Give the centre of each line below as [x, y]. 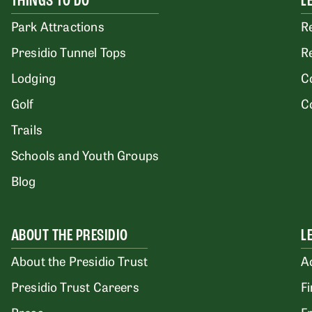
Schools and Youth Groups [85, 155]
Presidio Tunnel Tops [69, 52]
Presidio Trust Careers [75, 286]
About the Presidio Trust [79, 260]
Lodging [33, 77]
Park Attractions [57, 26]
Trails [26, 129]
